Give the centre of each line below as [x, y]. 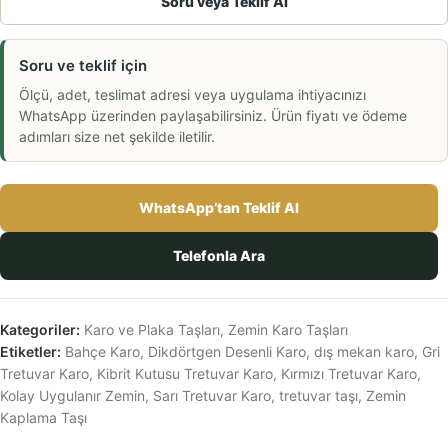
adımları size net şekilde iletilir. [117, 137]
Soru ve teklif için [83, 66]
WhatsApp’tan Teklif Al [219, 208]
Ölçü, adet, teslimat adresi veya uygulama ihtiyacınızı [192, 95]
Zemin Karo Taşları [288, 330]
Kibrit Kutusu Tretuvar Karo [185, 374]
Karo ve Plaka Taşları [152, 330]
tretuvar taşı [318, 396]
